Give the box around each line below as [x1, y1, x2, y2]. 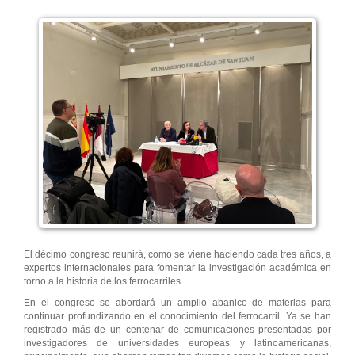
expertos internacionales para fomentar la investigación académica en [24, 261, 331, 273]
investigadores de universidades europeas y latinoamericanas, [24, 337, 331, 349]
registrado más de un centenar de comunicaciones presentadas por [24, 323, 331, 335]
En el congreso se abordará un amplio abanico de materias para [24, 296, 331, 308]
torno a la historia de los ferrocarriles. [24, 275, 183, 287]
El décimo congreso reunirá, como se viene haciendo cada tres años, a [24, 248, 331, 260]
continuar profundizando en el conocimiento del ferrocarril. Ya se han [24, 310, 331, 322]
